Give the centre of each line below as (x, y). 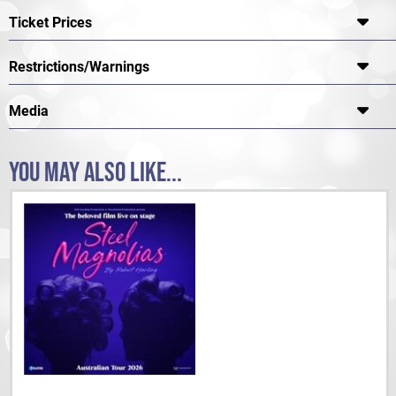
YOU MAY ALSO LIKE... (95, 173)
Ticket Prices (50, 23)
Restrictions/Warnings (79, 67)
